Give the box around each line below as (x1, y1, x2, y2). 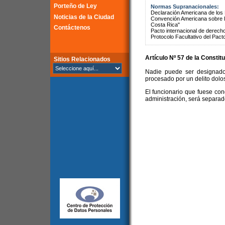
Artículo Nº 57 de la (145, 54, 201, 61)
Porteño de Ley (54, 3, 97, 10)
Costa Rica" (150, 22, 180, 28)
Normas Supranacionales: (150, 4, 219, 10)
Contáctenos (54, 24, 90, 31)
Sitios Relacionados (54, 56, 110, 63)
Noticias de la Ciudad (54, 14, 114, 21)
